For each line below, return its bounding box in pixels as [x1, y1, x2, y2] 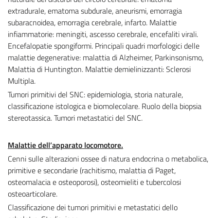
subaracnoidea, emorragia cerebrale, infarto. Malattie [8, 16, 177, 28]
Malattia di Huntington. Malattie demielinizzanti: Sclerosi [8, 63, 191, 75]
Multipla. [8, 74, 36, 87]
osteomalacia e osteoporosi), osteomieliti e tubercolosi [8, 176, 181, 188]
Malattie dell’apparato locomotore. [8, 139, 123, 151]
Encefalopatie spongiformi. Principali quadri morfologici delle [8, 39, 200, 52]
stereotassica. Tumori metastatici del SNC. [8, 111, 143, 124]
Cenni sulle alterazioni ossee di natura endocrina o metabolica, [8, 152, 208, 164]
